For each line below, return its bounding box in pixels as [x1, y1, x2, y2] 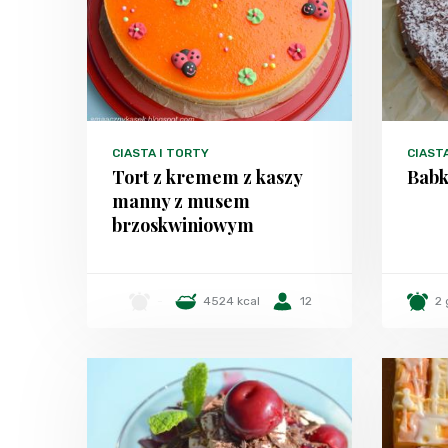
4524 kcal [203, 294, 261, 308]
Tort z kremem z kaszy [112, 165, 302, 189]
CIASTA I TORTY [112, 146, 209, 160]
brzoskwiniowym [112, 213, 254, 237]
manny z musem [112, 189, 250, 213]
